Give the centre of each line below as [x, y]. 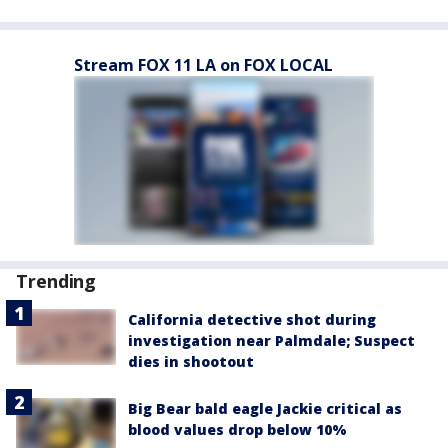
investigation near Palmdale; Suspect [271, 340]
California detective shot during [252, 319]
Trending [56, 281]
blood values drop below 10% [237, 429]
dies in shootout [191, 361]
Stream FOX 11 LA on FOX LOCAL [203, 65]
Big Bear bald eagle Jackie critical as [265, 408]
